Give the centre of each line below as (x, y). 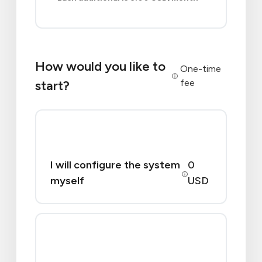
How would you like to (100, 66)
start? (52, 86)
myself (67, 181)
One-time (200, 69)
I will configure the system (115, 165)
